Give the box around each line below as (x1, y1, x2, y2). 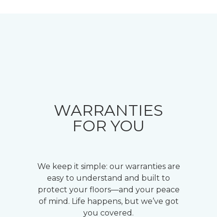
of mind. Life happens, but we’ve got (38, 197, 179, 206)
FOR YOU (72, 116, 145, 135)
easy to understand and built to (47, 173, 170, 183)
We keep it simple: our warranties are (37, 162, 180, 171)
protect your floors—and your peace (37, 185, 180, 194)
